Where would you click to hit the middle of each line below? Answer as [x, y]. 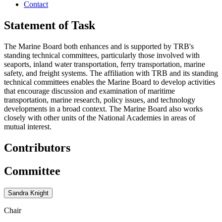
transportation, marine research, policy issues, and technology [100, 100]
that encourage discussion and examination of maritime [89, 91]
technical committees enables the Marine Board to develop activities [110, 82]
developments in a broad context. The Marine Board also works [103, 109]
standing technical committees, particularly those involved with [102, 55]
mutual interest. [28, 126]
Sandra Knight [28, 193]
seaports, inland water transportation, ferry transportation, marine [105, 64]
